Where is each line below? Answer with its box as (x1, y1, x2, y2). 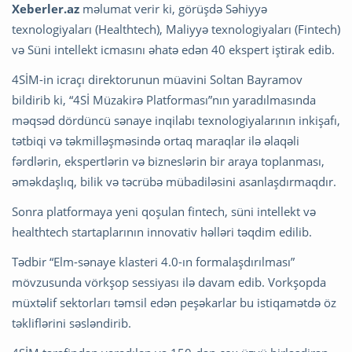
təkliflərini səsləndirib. (12, 315, 131, 332)
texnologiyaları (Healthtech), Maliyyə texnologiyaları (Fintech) (12, 21, 340, 38)
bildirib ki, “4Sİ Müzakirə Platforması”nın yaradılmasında (12, 92, 316, 108)
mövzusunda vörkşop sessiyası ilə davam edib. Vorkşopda (12, 274, 326, 291)
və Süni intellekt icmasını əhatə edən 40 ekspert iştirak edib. (12, 42, 335, 58)
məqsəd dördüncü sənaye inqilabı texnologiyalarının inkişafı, (12, 112, 340, 129)
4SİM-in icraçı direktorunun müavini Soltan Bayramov (12, 71, 302, 88)
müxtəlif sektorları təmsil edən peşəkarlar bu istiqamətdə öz (12, 295, 336, 311)
